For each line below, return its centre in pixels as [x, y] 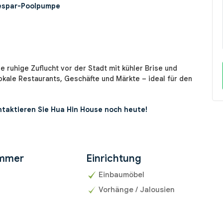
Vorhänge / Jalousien [136, 190]
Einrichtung [113, 159]
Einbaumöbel [121, 175]
